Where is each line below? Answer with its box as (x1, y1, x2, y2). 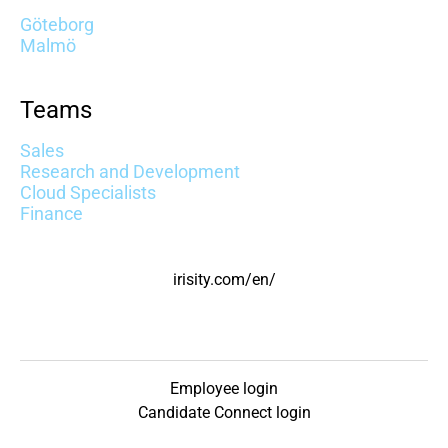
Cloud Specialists (20, 182, 156, 203)
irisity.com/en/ (172, 270, 276, 289)
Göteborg (20, 14, 94, 35)
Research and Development (20, 161, 240, 182)
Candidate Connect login (137, 403, 311, 422)
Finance (20, 203, 83, 224)
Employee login (170, 379, 278, 398)
